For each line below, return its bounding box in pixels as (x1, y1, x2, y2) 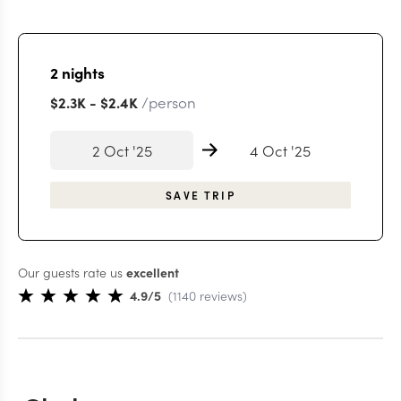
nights (58, 61, 105, 83)
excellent (126, 262, 179, 281)
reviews (195, 286, 243, 304)
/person (141, 90, 196, 113)
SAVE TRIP (166, 186, 235, 202)
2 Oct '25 (91, 139, 152, 161)
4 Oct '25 (250, 139, 311, 161)
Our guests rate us (18, 262, 123, 281)
